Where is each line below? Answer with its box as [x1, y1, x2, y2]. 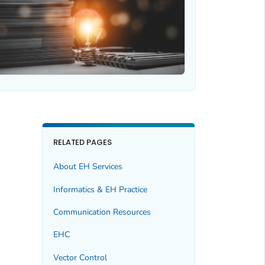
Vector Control [53, 251, 107, 263]
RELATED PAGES [53, 136, 112, 148]
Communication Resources [53, 206, 151, 218]
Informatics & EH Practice [53, 183, 147, 195]
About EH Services [53, 161, 122, 173]
